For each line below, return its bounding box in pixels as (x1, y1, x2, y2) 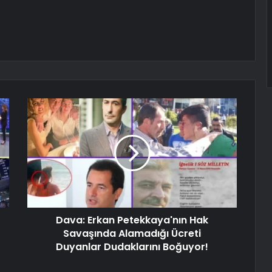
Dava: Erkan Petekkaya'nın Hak (56, 213, 208, 228)
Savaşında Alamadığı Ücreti (63, 226, 201, 241)
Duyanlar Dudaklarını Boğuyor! (56, 240, 208, 254)
